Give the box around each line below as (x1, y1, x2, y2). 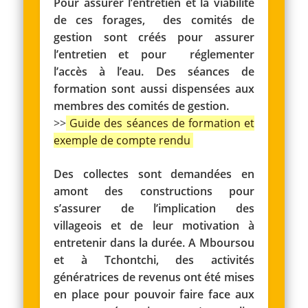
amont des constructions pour (54, 183, 254, 199)
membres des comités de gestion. (54, 98, 230, 113)
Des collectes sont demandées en (54, 166, 254, 181)
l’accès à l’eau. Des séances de (54, 63, 254, 79)
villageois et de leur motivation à (54, 217, 254, 233)
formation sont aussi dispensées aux (54, 80, 254, 96)
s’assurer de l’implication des (54, 200, 254, 216)
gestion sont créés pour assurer (54, 29, 254, 45)
